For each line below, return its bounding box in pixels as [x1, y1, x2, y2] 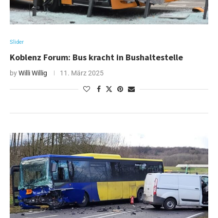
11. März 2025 [60, 69, 104, 77]
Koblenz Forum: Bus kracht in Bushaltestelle [10, 52, 183, 63]
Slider [10, 39, 24, 46]
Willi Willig [18, 69, 47, 77]
